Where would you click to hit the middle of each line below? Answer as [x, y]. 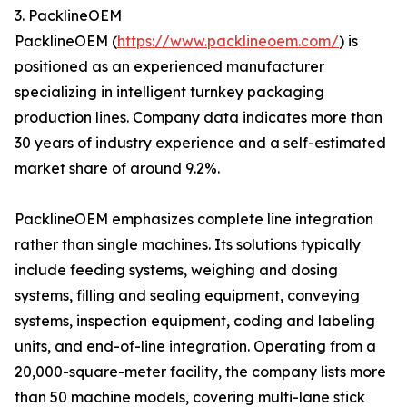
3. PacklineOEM [68, 15]
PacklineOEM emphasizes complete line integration [194, 219]
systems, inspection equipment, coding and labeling [195, 321]
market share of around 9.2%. [117, 168]
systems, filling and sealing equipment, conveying [187, 295]
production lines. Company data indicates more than [199, 117]
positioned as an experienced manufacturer [169, 66]
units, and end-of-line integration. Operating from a [195, 346]
